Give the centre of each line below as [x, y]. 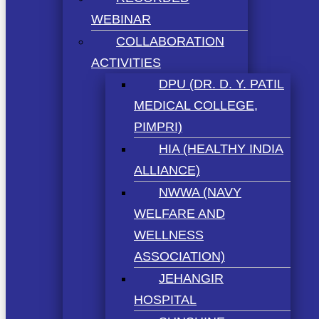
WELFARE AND [179, 213]
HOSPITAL [165, 299]
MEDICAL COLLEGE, [196, 105]
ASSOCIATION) [179, 256]
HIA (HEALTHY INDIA [221, 148]
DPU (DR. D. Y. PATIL [221, 84]
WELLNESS [169, 235]
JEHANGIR [191, 278]
